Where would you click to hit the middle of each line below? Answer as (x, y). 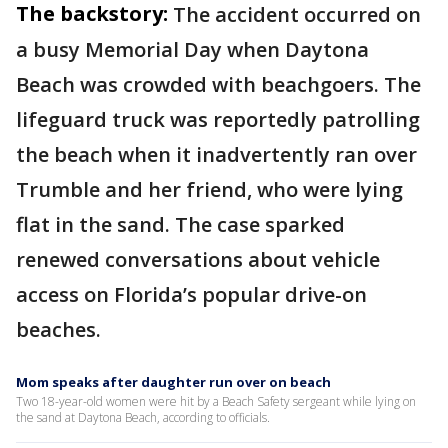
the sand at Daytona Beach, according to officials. (143, 417)
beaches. (58, 329)
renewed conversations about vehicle (198, 259)
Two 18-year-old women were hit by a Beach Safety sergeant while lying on (216, 401)
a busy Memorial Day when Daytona (192, 49)
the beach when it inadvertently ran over (216, 154)
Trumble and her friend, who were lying (209, 189)
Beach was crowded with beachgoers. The (218, 84)
